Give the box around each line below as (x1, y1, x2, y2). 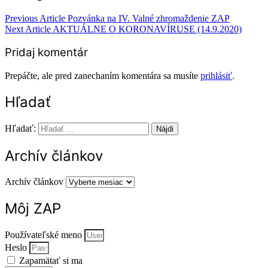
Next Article (5, 23, 51, 34)
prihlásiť (200, 71, 232, 81)
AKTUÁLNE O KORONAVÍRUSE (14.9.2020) (51, 23, 242, 34)
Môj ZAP (5, 199, 61, 217)
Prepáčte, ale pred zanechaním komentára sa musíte (5, 71, 200, 81)
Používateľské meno (5, 229, 82, 240)
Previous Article (5, 13, 65, 23)
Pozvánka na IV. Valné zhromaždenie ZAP (65, 13, 230, 23)
